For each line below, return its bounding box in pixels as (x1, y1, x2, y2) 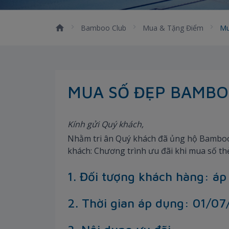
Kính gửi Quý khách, (67, 118, 144, 130)
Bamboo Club (81, 22, 126, 33)
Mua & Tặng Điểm (143, 22, 203, 33)
